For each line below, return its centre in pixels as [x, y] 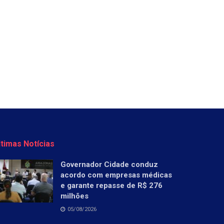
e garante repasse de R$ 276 [111, 185]
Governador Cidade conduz [109, 164]
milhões [74, 196]
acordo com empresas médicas [116, 175]
